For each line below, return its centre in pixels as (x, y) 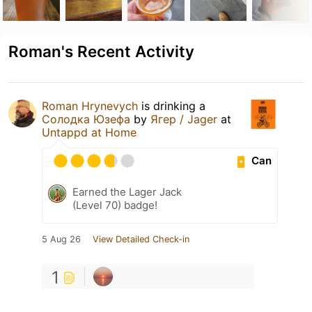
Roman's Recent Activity (101, 51)
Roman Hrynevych (90, 106)
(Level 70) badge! (115, 205)
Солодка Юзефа (86, 119)
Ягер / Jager (184, 119)
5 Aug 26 (61, 239)
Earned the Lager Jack (127, 192)
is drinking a (172, 106)
